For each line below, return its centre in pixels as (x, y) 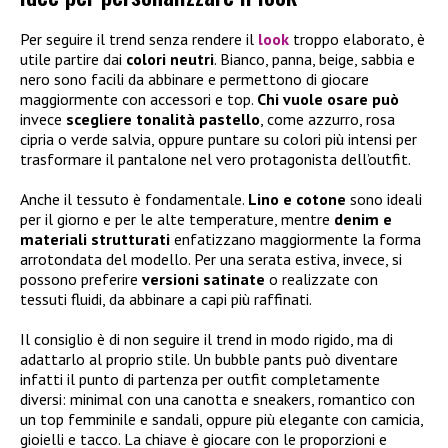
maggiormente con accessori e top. (138, 99)
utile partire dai (73, 59)
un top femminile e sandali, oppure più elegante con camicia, (221, 419)
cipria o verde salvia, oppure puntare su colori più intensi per (218, 139)
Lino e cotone (297, 199)
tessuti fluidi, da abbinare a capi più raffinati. (166, 299)
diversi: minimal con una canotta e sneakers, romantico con (217, 399)
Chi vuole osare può (328, 99)
